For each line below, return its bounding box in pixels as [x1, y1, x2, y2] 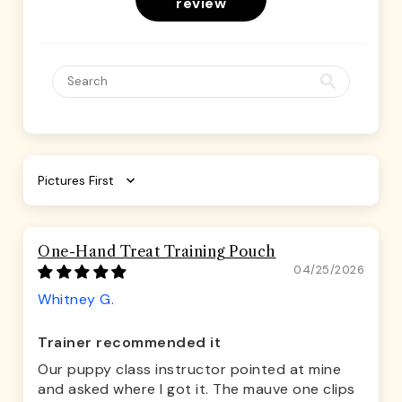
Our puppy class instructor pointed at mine [38, 360, 341, 380]
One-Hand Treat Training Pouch [38, 242, 276, 261]
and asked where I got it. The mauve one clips [38, 380, 355, 399]
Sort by [37, 179, 89, 198]
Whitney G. [38, 290, 114, 310]
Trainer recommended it [38, 333, 221, 353]
